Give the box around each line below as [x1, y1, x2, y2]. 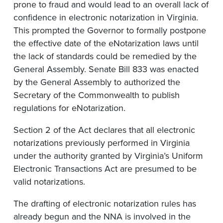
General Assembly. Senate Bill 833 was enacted [13, 64, 199, 75]
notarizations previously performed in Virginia [13, 137, 190, 149]
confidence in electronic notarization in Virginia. [13, 12, 198, 23]
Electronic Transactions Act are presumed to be [13, 163, 197, 175]
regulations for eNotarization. [13, 103, 125, 114]
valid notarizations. [13, 176, 85, 188]
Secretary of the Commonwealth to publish [13, 90, 180, 101]
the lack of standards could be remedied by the [13, 51, 197, 62]
